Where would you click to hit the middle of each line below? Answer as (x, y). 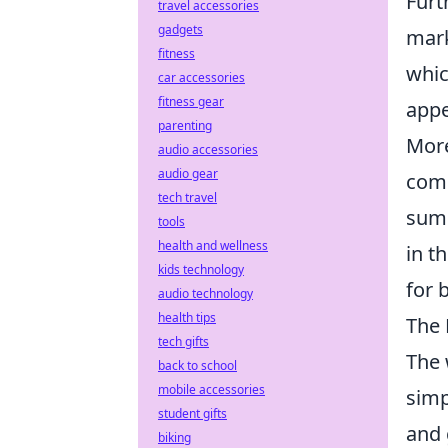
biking (174, 437)
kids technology (201, 269)
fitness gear (191, 101)
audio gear (188, 173)
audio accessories (208, 149)
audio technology (205, 293)
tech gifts (183, 341)
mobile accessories (211, 389)
